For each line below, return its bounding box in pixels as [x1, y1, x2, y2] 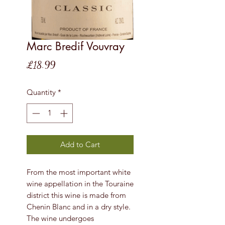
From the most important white [27, 167, 131, 177]
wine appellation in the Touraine [27, 178, 134, 188]
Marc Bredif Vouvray [27, 39, 125, 53]
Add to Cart [60, 139, 100, 149]
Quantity [27, 87, 56, 97]
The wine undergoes [27, 213, 94, 223]
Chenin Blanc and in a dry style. [27, 201, 131, 211]
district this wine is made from [27, 190, 126, 200]
